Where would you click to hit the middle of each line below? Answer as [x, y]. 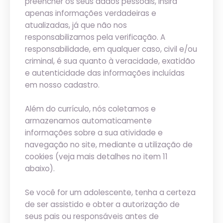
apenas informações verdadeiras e [91, 13]
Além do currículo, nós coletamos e [90, 109]
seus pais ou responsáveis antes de [92, 216]
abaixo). [40, 168]
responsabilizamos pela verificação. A [95, 37]
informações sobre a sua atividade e [94, 133]
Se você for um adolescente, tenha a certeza [110, 192]
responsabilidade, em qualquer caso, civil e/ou [111, 49]
